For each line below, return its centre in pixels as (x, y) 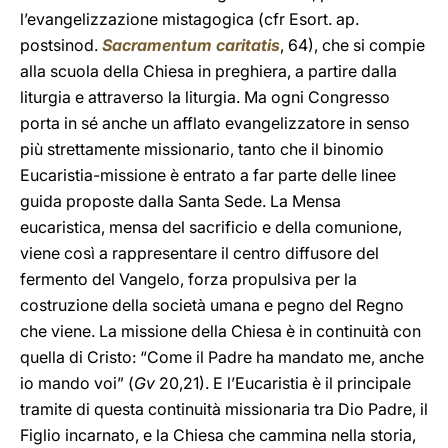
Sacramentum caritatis (191, 45)
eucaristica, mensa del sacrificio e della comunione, (211, 227)
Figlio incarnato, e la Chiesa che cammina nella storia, (218, 435)
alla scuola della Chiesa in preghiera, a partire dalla (208, 71)
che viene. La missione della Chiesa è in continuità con (220, 331)
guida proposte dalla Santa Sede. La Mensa (180, 201)
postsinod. (61, 45)
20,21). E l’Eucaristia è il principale (283, 383)
